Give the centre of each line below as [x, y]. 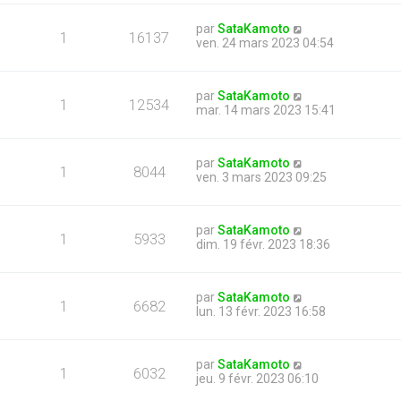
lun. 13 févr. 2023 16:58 [261, 311]
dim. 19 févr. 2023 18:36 [263, 244]
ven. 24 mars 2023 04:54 [265, 43]
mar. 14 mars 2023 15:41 [266, 110]
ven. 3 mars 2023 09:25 [261, 177]
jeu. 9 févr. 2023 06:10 [257, 379]
